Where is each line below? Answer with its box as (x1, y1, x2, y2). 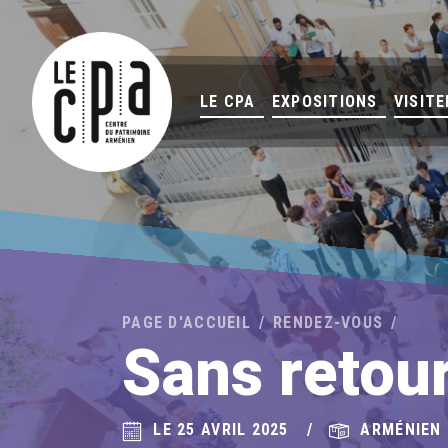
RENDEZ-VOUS (273, 313, 384, 333)
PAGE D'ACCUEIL (122, 313, 251, 333)
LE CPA (200, 92, 256, 111)
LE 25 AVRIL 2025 (153, 420, 289, 439)
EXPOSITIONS (271, 92, 378, 111)
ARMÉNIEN (360, 420, 442, 439)
